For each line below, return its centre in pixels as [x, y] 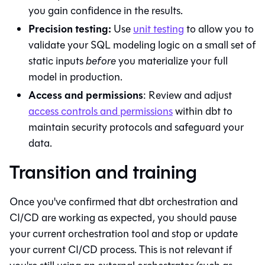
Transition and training [103, 172]
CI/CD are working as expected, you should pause [123, 217]
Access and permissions [86, 95]
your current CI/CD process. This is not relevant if [121, 249]
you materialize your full [172, 61]
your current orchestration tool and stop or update [124, 233]
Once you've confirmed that [74, 201]
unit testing [159, 29]
